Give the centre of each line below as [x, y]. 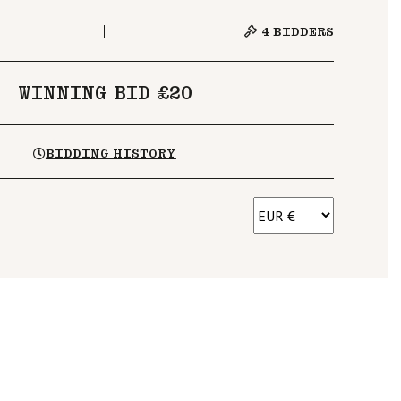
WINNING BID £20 [105, 93]
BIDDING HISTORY [111, 154]
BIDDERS [302, 32]
